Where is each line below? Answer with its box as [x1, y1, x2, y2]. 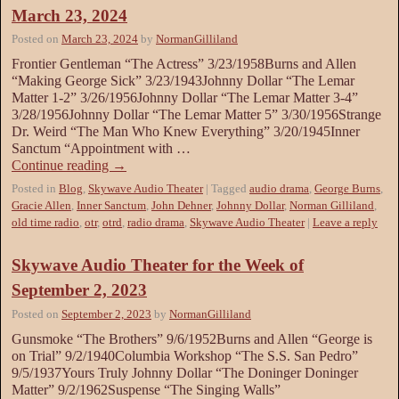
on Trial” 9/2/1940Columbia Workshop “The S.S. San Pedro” [12, 347, 358, 363]
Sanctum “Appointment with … [12, 141, 191, 157]
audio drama [249, 183, 309, 196]
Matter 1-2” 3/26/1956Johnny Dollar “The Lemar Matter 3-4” [12, 90, 358, 106]
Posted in [12, 183, 56, 196]
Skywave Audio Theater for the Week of [12, 256, 304, 275]
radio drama [127, 216, 184, 230]
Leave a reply [313, 216, 378, 230]
